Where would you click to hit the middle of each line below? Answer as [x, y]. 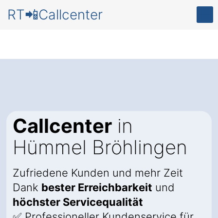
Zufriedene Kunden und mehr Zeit [98, 173]
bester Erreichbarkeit [97, 187]
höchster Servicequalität [78, 202]
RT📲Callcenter [55, 15]
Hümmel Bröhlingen [100, 147]
